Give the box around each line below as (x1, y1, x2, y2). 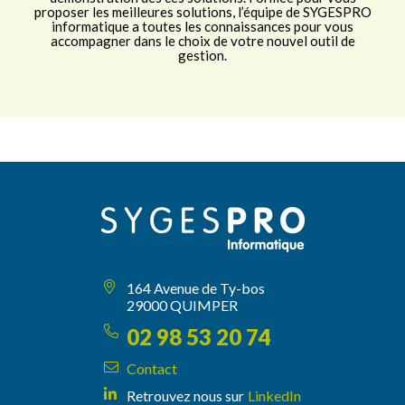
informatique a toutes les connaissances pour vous (52, 18, 353, 35)
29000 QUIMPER (127, 297, 238, 315)
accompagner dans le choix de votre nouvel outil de (50, 33, 355, 50)
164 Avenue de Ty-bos (127, 279, 265, 297)
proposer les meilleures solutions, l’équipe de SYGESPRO (33, 4, 372, 21)
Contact (127, 360, 177, 378)
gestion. (178, 47, 227, 64)
